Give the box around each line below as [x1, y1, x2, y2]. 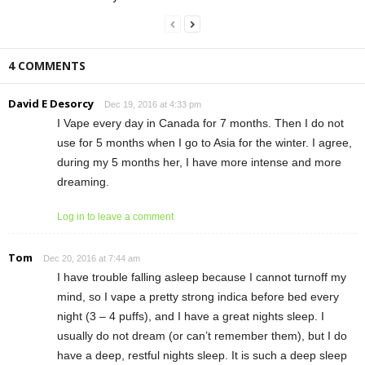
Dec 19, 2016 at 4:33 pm [104, 99, 201, 109]
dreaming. [57, 174, 109, 188]
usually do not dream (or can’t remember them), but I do [57, 328, 347, 342]
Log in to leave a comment [57, 210, 174, 222]
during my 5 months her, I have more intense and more [57, 155, 341, 169]
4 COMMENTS [8, 57, 86, 73]
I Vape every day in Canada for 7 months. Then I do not [57, 116, 344, 130]
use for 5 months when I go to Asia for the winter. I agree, [57, 135, 352, 149]
